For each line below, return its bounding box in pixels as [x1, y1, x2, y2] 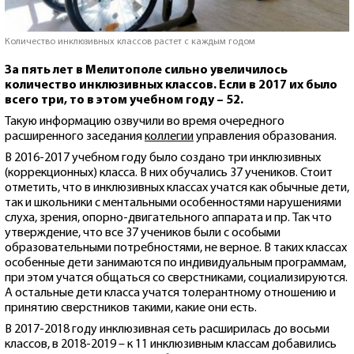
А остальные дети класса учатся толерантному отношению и [5, 286, 336, 299]
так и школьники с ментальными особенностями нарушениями [5, 196, 341, 209]
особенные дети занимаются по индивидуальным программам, [5, 256, 346, 269]
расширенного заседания [5, 130, 145, 143]
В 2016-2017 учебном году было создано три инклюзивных [5, 151, 321, 164]
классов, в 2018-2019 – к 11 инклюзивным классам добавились [5, 337, 337, 351]
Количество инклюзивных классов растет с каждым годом [5, 36, 255, 47]
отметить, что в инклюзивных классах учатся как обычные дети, [5, 181, 349, 194]
